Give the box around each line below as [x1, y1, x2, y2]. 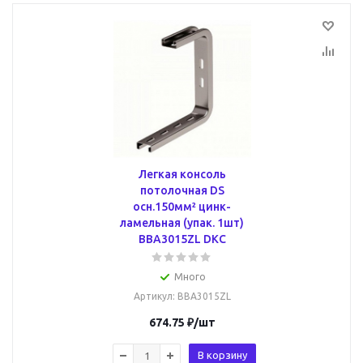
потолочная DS [139, 184, 224, 197]
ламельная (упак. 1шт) [120, 216, 244, 229]
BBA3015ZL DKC [138, 233, 226, 246]
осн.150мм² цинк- [133, 200, 231, 213]
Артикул [133, 291, 173, 301]
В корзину [198, 349, 247, 361]
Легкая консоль [138, 168, 226, 181]
